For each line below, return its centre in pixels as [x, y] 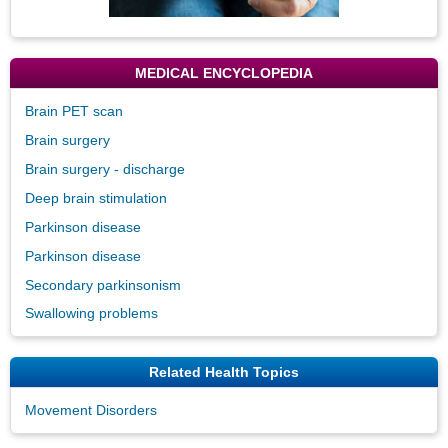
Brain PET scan [74, 110]
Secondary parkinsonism [103, 284]
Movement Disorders [91, 410]
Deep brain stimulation [96, 197]
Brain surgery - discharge [105, 168]
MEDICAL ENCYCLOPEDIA [224, 72]
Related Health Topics [224, 372]
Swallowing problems [91, 313]
